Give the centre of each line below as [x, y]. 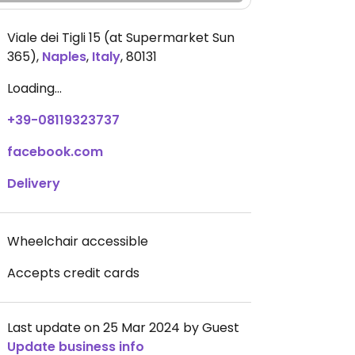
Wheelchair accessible [78, 241]
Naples [64, 57]
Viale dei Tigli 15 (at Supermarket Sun [121, 38]
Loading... [34, 88]
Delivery [34, 183]
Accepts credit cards [73, 273]
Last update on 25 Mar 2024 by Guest [123, 328]
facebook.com [55, 152]
